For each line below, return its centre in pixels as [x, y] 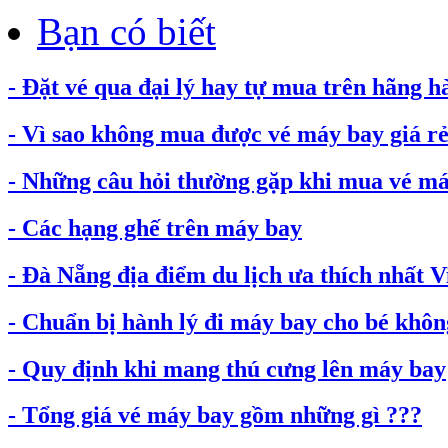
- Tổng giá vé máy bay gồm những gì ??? [215, 415]
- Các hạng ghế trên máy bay [155, 227]
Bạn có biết [126, 32]
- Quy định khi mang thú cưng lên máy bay [227, 368]
